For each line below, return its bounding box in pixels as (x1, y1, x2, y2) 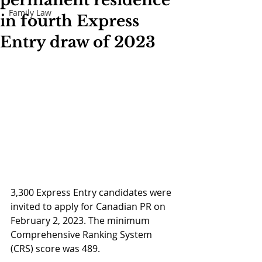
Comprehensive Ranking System (11, 228, 154, 242)
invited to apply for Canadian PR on (11, 200, 168, 213)
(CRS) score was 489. (11, 242, 102, 256)
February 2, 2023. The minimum (11, 214, 152, 227)
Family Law (9, 7, 51, 18)
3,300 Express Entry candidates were (11, 186, 174, 199)
